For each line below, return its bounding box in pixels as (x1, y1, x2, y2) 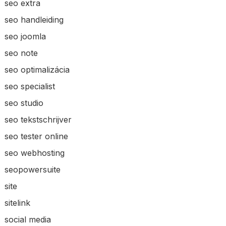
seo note (4, 47, 38, 58)
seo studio (4, 97, 43, 108)
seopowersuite (4, 164, 61, 175)
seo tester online (4, 131, 68, 141)
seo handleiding (4, 14, 64, 25)
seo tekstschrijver (4, 114, 72, 125)
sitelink (4, 197, 30, 208)
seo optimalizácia (4, 64, 70, 75)
